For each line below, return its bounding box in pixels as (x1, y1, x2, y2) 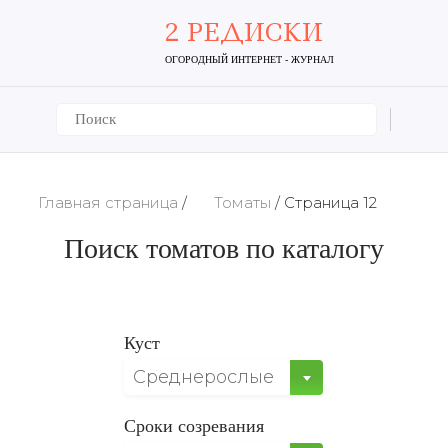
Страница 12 (284, 193, 377, 212)
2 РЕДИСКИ (165, 15, 323, 49)
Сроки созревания (124, 416, 264, 436)
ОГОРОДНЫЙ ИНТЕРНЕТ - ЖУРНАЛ (165, 53, 334, 65)
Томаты (214, 193, 271, 212)
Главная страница (38, 193, 178, 212)
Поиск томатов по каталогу (64, 233, 384, 264)
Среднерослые (133, 366, 274, 388)
